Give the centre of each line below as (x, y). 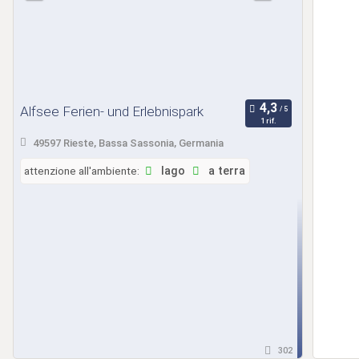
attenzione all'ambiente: (82, 170)
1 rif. (268, 121)
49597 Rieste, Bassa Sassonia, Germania (128, 143)
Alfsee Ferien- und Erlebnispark (112, 111)
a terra (225, 171)
